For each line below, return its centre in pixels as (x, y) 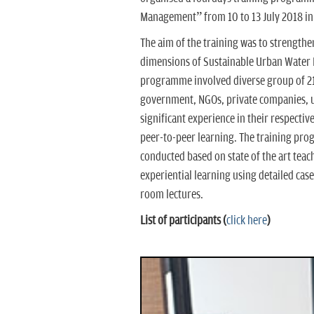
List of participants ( (183, 220)
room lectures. (171, 194)
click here (246, 220)
